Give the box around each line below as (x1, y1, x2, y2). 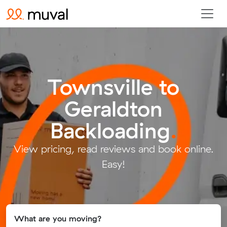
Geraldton (64, 95, 163, 122)
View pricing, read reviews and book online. (13, 142, 214, 155)
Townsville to (48, 73, 179, 100)
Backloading (50, 117, 170, 144)
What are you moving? (14, 213, 102, 223)
